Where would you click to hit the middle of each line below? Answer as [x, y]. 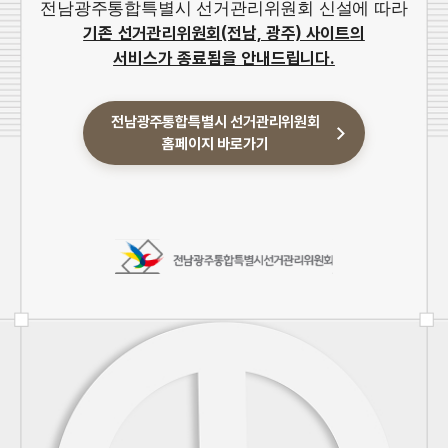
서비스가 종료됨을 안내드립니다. [224, 57]
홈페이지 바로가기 [215, 143]
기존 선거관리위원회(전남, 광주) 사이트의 [224, 32]
